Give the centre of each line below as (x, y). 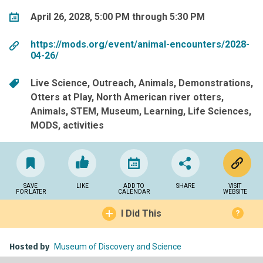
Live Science (59, 83)
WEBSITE (235, 191)
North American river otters (159, 97)
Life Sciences (218, 111)
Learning (163, 111)
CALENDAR (134, 191)
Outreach (113, 83)
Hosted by (29, 247)
